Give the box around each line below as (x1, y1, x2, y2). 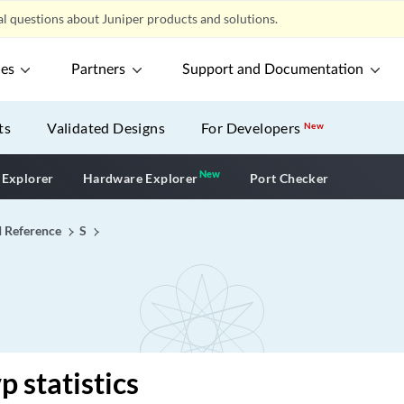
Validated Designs (47, 119, 166, 136)
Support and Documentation (182, 62, 364, 77)
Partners (71, 62, 126, 77)
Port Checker (249, 170, 329, 186)
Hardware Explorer (82, 170, 198, 186)
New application (219, 167, 326, 185)
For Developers (201, 119, 305, 136)
